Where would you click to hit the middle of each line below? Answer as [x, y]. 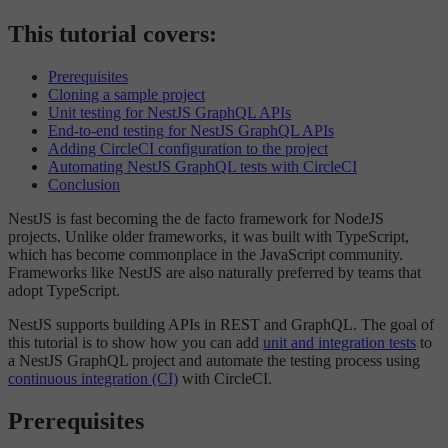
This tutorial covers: [112, 34]
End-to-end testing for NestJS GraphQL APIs [191, 131]
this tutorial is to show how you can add [135, 343]
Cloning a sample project [126, 95]
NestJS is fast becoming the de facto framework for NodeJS [196, 219]
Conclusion [84, 185]
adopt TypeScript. [64, 291]
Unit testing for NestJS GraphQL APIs [169, 113]
